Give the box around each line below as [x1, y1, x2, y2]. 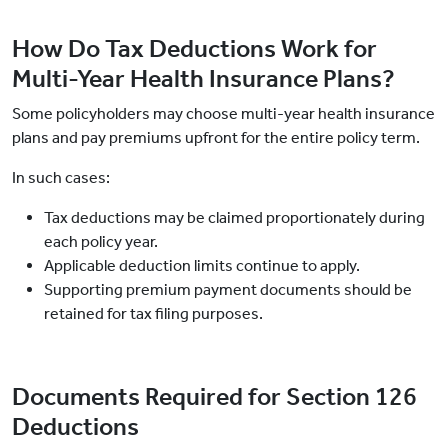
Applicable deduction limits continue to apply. [44, 256, 360, 276]
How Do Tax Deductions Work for [12, 34, 377, 65]
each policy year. [44, 232, 158, 252]
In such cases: [12, 168, 110, 188]
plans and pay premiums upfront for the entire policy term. [12, 128, 420, 148]
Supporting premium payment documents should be [44, 280, 412, 300]
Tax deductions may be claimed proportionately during [44, 208, 425, 228]
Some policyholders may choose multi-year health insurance [12, 104, 435, 124]
